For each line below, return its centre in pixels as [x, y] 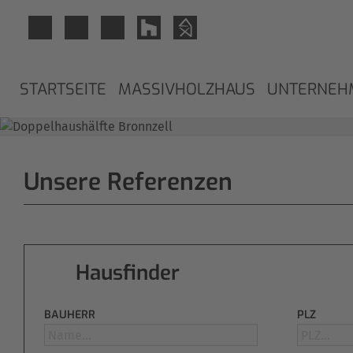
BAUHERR [70, 315]
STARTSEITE [63, 89]
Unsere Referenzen [128, 182]
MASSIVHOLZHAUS [187, 89]
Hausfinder [128, 273]
